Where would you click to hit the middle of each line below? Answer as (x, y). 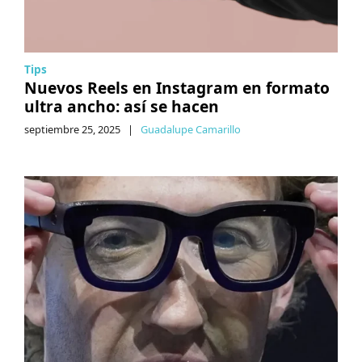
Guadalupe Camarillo (191, 129)
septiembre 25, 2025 (72, 129)
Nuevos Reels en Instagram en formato (177, 87)
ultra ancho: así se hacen (122, 106)
